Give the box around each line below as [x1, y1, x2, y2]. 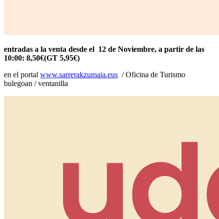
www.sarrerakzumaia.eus [40, 70, 118, 79]
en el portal [4, 70, 40, 79]
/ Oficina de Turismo [118, 70, 185, 79]
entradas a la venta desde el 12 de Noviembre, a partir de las [4, 44, 206, 53]
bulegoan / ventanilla [4, 79, 68, 88]
